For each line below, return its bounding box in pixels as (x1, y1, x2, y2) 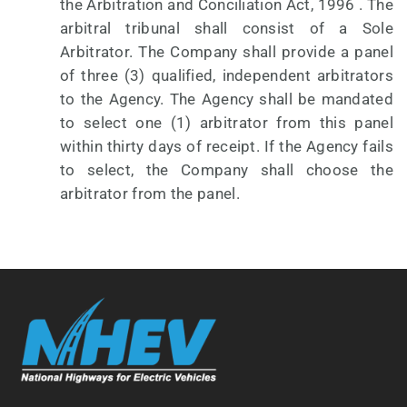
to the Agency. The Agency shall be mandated (60, 90, 393, 109)
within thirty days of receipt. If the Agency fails (60, 137, 393, 156)
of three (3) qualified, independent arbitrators (60, 66, 393, 85)
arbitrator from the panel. (60, 184, 240, 203)
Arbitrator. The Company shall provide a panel (60, 43, 393, 62)
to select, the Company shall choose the (60, 161, 393, 180)
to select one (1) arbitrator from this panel (60, 114, 393, 133)
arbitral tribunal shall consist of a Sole (60, 19, 393, 38)
